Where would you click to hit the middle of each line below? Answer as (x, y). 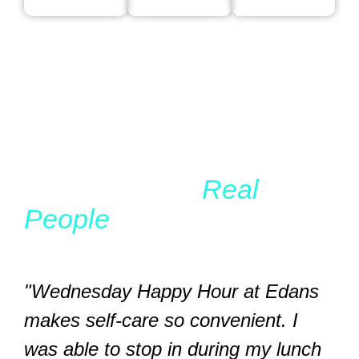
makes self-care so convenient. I (161, 321)
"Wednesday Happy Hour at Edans (171, 292)
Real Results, (113, 190)
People (67, 219)
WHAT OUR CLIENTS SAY (128, 154)
